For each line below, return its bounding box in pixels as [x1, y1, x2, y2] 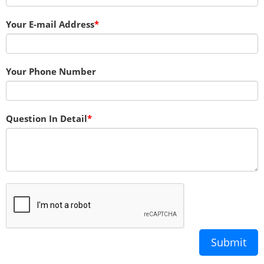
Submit [211, 235, 246, 249]
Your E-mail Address [6, 18, 94, 30]
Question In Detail [6, 113, 87, 124]
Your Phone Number [6, 65, 96, 77]
